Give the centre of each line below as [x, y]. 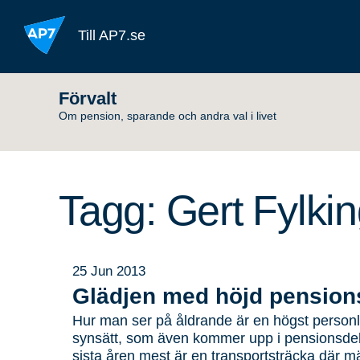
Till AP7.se [112, 35]
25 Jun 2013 [109, 271]
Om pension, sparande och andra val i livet [168, 116]
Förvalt [88, 98]
